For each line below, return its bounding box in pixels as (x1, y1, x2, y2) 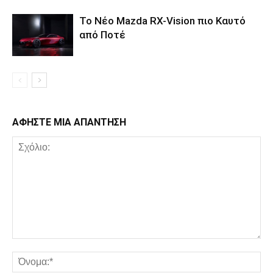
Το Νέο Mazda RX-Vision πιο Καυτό (79, 15, 246, 27)
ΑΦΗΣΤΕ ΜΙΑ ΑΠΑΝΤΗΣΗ (12, 116, 126, 129)
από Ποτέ (79, 29, 126, 41)
